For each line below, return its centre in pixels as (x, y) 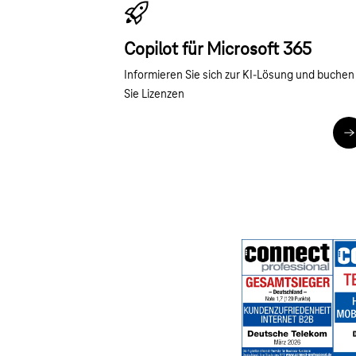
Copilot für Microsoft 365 (217, 50)
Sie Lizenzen (154, 95)
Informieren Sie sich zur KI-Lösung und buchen (239, 76)
